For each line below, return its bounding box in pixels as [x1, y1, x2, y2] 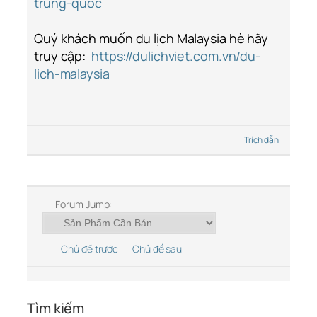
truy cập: [34, 47, 89, 65]
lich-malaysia [34, 65, 110, 83]
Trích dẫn [243, 134, 279, 146]
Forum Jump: [53, 197, 113, 212]
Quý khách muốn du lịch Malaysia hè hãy [34, 30, 269, 47]
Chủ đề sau [132, 242, 186, 256]
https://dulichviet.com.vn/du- [88, 47, 262, 65]
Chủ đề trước [57, 242, 119, 256]
